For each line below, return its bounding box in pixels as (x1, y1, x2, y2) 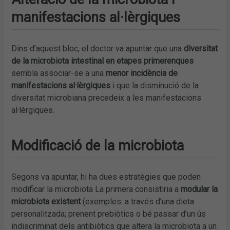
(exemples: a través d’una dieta (83, 197, 195, 207)
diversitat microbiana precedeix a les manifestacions (11, 93, 202, 103)
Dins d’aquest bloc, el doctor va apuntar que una (11, 44, 184, 54)
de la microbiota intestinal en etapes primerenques (11, 56, 194, 66)
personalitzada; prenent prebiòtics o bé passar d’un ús (11, 209, 206, 219)
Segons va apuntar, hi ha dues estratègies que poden (11, 172, 201, 182)
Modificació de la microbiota (11, 138, 184, 155)
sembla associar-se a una (11, 68, 106, 79)
